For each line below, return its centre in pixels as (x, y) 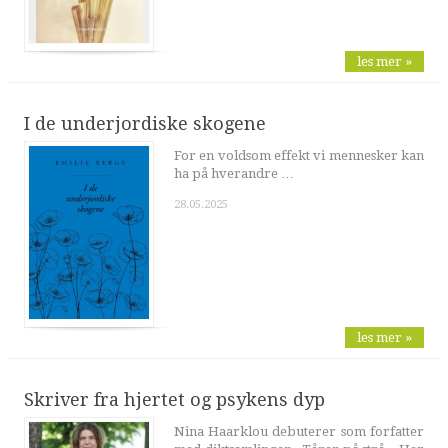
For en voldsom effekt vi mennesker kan (299, 155)
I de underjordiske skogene (144, 123)
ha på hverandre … (233, 173)
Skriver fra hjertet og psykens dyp (174, 400)
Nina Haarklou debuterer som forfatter (299, 432)
